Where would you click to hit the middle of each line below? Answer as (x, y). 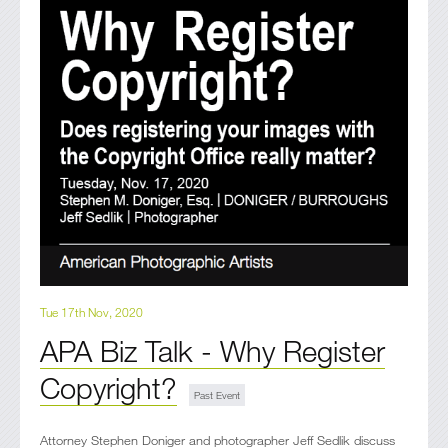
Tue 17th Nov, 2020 (91, 311)
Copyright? (108, 387)
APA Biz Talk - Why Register (212, 350)
